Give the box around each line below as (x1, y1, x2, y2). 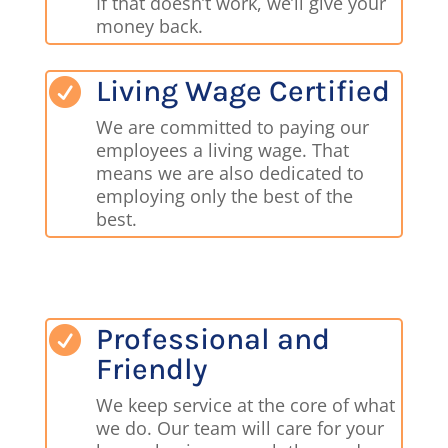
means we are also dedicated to (96, 161, 365, 186)
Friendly (96, 351, 208, 388)
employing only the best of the (96, 184, 354, 209)
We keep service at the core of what (96, 393, 396, 418)
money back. (96, 14, 209, 39)
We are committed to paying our (96, 115, 370, 140)
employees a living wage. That (96, 138, 350, 163)
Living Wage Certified (96, 73, 391, 110)
